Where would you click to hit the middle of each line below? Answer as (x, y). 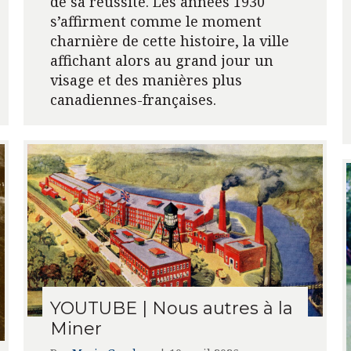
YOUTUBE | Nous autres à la (171, 309)
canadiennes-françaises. (133, 99)
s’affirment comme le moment (156, 21)
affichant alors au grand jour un (161, 60)
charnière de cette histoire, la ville (169, 40)
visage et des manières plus (146, 80)
